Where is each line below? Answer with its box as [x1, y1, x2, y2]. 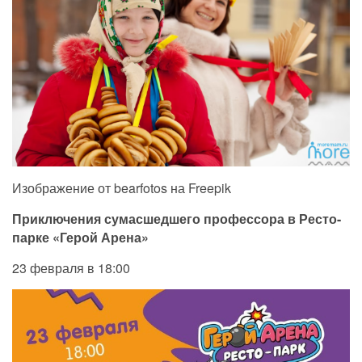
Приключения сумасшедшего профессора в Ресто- [12, 208, 341, 228]
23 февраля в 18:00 [12, 258, 130, 277]
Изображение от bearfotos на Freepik [12, 178, 231, 197]
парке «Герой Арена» [12, 227, 149, 246]
